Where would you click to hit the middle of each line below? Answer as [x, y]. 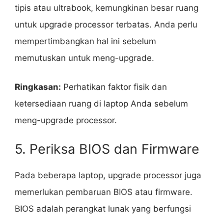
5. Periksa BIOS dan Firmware [107, 149]
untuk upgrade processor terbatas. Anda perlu [106, 24]
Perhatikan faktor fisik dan [114, 87]
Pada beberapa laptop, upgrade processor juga [108, 175]
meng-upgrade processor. [66, 121]
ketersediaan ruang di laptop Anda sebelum [101, 104]
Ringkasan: [38, 87]
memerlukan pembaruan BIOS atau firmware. [104, 192]
